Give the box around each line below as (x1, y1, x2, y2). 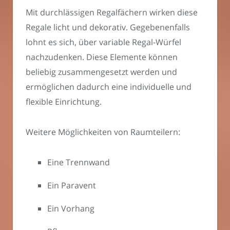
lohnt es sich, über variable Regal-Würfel (26, 36, 181, 48)
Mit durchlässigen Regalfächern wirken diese (26, 7, 198, 18)
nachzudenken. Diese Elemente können (26, 51, 178, 63)
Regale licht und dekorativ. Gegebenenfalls (26, 22, 190, 33)
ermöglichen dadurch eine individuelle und (26, 81, 191, 93)
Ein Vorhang (47, 202, 94, 214)
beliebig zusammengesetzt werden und (26, 66, 177, 78)
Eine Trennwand (47, 156, 110, 168)
